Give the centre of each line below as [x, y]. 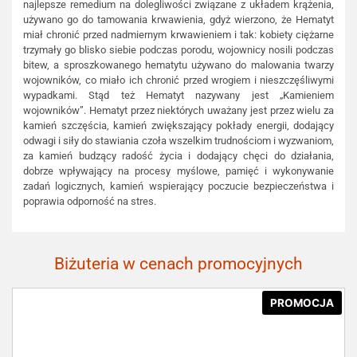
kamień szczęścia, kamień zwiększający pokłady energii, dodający [178, 126]
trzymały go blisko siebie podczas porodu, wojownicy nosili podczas [178, 50]
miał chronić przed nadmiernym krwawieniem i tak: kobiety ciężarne [178, 35]
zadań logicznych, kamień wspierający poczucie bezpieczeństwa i [178, 186]
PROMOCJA [302, 302]
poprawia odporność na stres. [90, 202]
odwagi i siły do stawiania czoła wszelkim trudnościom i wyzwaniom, [178, 141]
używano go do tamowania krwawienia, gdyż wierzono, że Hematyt [178, 20]
